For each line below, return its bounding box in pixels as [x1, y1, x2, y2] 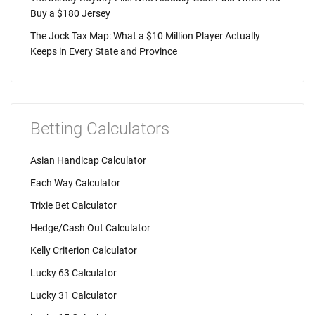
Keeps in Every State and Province [30, 46, 177, 57]
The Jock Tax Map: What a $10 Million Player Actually [30, 30, 260, 41]
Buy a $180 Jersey [30, 8, 110, 19]
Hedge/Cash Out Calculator [30, 222, 150, 233]
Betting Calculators [30, 119, 169, 139]
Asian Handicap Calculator [30, 155, 146, 166]
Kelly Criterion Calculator [30, 245, 137, 256]
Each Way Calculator [30, 177, 120, 188]
